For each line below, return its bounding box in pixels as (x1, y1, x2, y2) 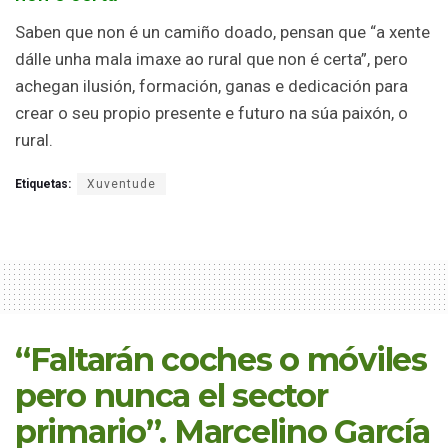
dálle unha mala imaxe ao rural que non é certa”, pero (15, 49, 408, 70)
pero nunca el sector (15, 376, 328, 416)
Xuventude (87, 177, 156, 192)
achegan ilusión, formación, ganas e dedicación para (15, 76, 408, 97)
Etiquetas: (15, 177, 71, 192)
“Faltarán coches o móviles (15, 340, 427, 380)
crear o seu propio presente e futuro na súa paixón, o (15, 103, 408, 124)
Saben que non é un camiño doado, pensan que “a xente (15, 22, 430, 43)
